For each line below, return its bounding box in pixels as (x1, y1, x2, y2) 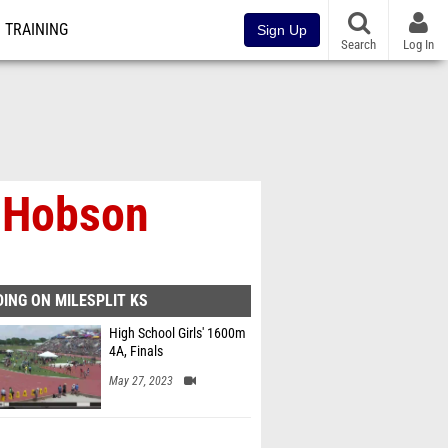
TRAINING (5, 21, 68, 39)
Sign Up (257, 22, 307, 38)
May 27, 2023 (109, 374, 173, 388)
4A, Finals (109, 343, 163, 360)
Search (341, 36, 376, 52)
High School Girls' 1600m (109, 325, 246, 342)
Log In (403, 36, 434, 52)
